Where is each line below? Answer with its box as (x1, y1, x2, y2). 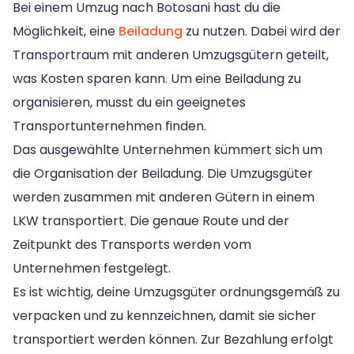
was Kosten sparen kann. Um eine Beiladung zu (13, 69, 301, 88)
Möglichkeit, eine (13, 21, 119, 40)
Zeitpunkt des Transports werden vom (13, 235, 251, 254)
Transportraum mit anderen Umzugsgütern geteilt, (13, 45, 329, 64)
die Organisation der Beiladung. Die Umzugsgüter (13, 164, 313, 183)
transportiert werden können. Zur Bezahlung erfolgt (13, 330, 333, 348)
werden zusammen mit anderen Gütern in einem (13, 187, 314, 206)
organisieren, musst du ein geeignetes (13, 92, 246, 111)
